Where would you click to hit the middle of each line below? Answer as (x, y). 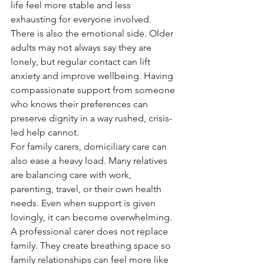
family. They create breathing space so (92, 245)
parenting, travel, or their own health (87, 189)
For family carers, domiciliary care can (90, 146)
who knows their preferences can (80, 104)
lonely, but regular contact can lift (82, 62)
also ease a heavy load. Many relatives (90, 161)
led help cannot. (45, 132)
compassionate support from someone (94, 90)
